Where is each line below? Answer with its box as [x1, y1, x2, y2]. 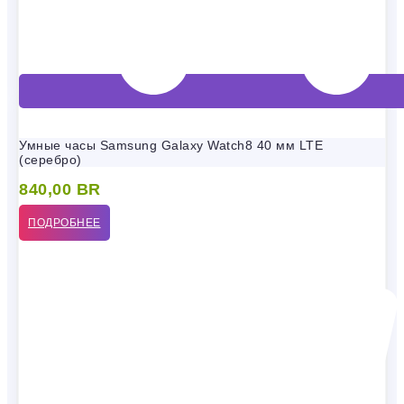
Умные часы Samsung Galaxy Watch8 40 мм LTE [19, 138, 323, 153]
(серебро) [19, 152, 82, 168]
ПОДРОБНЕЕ [28, 216, 101, 230]
